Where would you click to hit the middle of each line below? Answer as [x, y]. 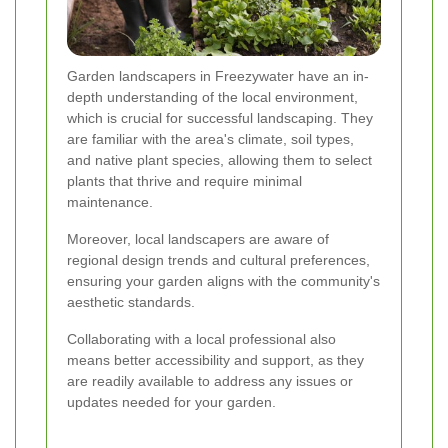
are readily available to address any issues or [210, 380]
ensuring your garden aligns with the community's [223, 280]
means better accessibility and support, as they [215, 359]
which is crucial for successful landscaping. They [220, 117]
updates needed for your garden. [171, 401]
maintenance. [110, 201]
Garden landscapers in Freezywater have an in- [218, 75]
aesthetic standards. [131, 301]
